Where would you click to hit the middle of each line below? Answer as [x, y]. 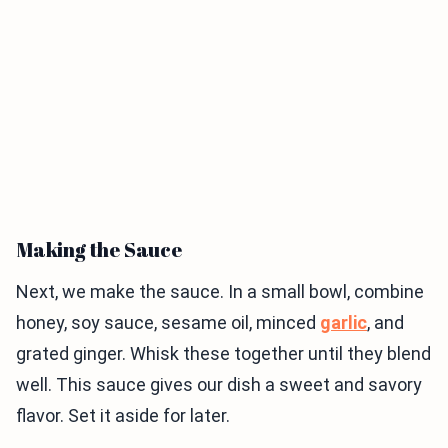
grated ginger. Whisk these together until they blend [223, 354]
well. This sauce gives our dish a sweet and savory [219, 385]
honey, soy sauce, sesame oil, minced [168, 323]
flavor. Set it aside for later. [123, 416]
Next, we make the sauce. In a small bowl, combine [220, 292]
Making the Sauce [99, 250]
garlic [343, 323]
